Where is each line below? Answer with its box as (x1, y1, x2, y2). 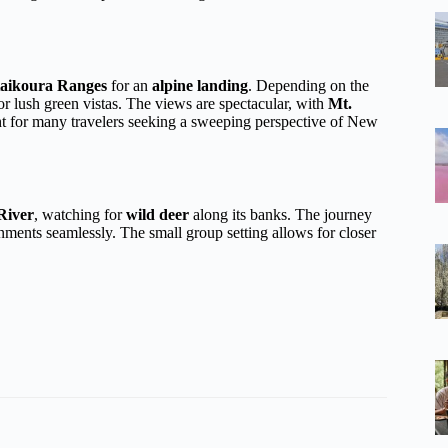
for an (107, 77, 152, 95)
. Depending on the (248, 77, 369, 95)
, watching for (34, 205, 126, 223)
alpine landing (152, 77, 248, 95)
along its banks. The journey (189, 205, 372, 223)
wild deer (126, 205, 189, 223)
